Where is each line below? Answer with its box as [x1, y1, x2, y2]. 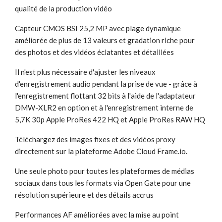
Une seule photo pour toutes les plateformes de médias [15, 166, 194, 175]
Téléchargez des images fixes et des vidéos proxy [15, 134, 175, 144]
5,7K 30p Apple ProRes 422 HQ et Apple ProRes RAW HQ [15, 114, 205, 124]
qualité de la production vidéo [15, 3, 112, 13]
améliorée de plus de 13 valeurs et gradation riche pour [15, 35, 195, 45]
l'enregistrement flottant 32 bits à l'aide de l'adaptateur [15, 91, 196, 100]
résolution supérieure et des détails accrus [15, 190, 154, 199]
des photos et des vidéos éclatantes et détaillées [15, 47, 174, 56]
